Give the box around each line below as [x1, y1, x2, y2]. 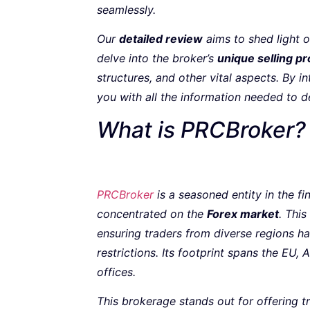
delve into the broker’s [97, 51, 217, 66]
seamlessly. [97, 3, 156, 17]
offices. [97, 264, 136, 279]
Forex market [207, 206, 279, 221]
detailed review [119, 32, 203, 46]
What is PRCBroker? [97, 116, 306, 143]
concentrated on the [97, 206, 207, 221]
